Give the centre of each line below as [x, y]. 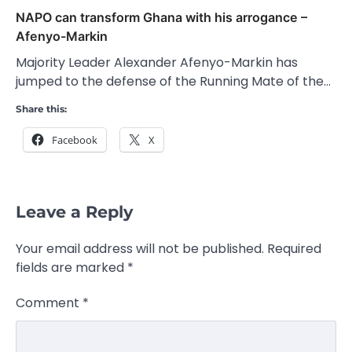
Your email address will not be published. [140, 249]
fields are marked [71, 268]
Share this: [41, 109]
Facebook [75, 140]
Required [294, 249]
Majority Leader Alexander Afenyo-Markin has [157, 63]
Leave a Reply [74, 212]
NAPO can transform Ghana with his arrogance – [161, 18]
